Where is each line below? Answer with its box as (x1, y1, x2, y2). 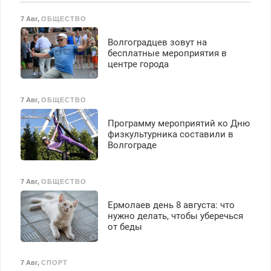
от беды (107, 221, 142, 233)
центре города (107, 58, 169, 70)
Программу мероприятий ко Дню (107, 118, 250, 129)
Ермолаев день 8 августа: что (107, 200, 235, 211)
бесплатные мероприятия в (107, 47, 227, 59)
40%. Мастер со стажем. (148, 16, 244, 28)
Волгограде (107, 140, 157, 151)
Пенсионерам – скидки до (148, 4, 254, 16)
